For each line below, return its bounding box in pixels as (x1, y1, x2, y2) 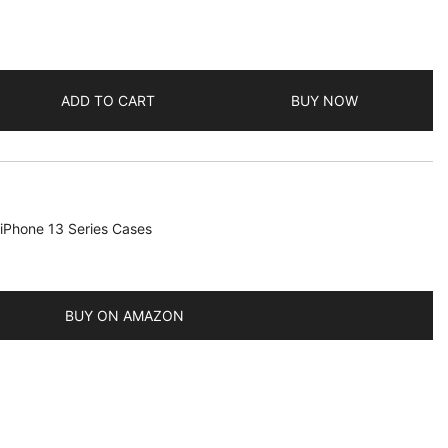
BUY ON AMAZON (65, 306, 184, 324)
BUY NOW (290, 91, 358, 109)
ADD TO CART (61, 91, 156, 109)
